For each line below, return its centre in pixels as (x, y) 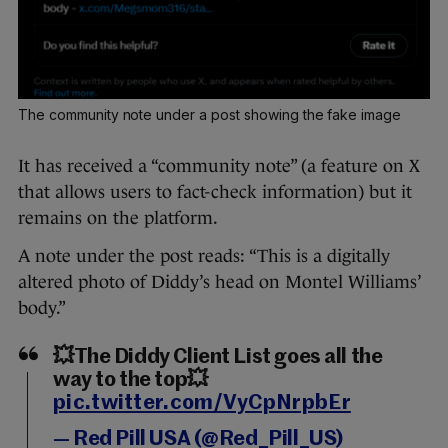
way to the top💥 (130, 380)
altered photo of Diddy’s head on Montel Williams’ (219, 281)
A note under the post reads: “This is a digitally (204, 255)
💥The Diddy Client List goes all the (218, 357)
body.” (43, 307)
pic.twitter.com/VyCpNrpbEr (202, 403)
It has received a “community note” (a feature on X (219, 165)
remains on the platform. (118, 217)
